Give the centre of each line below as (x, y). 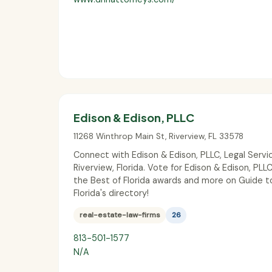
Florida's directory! (111, 193)
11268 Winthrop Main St (119, 136)
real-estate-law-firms (120, 215)
